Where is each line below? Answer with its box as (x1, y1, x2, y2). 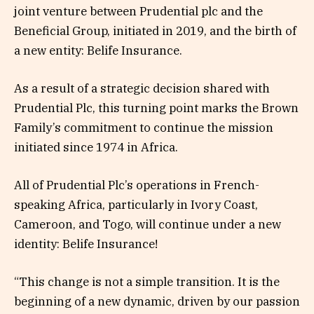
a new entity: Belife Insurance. (14, 42, 182, 58)
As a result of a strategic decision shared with (14, 80, 270, 96)
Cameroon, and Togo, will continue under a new (14, 217, 281, 233)
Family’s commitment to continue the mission (14, 119, 273, 135)
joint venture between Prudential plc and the (14, 3, 263, 19)
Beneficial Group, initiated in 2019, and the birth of (14, 22, 296, 39)
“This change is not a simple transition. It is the (14, 274, 280, 290)
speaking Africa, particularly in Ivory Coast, (14, 197, 258, 213)
